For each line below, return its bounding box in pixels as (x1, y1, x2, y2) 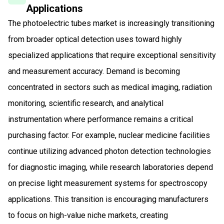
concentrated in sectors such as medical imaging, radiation (8, 82, 212, 92)
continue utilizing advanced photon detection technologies (8, 146, 211, 156)
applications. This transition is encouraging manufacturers (8, 194, 208, 204)
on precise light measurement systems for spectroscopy (8, 178, 207, 188)
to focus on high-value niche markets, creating (8, 210, 168, 220)
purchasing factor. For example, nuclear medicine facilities (8, 130, 210, 140)
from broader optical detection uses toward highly (8, 34, 182, 44)
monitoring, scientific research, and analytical (8, 98, 163, 108)
